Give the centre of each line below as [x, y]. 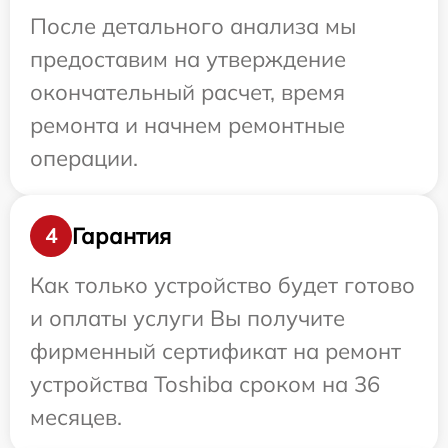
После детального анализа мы [193, 26]
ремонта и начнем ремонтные [187, 125]
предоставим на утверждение [188, 59]
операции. [84, 158]
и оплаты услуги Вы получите [187, 318]
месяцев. [76, 417]
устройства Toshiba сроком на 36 [205, 384]
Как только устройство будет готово [222, 285]
